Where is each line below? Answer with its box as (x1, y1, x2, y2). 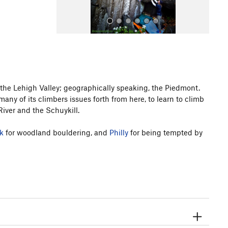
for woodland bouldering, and (4, 128, 109, 137)
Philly (109, 128, 128, 137)
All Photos (63, 99, 98, 108)
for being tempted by (128, 128, 203, 137)
